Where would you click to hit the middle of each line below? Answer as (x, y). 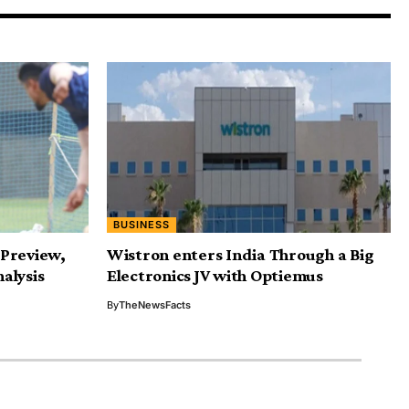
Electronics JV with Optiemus (215, 275)
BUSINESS (142, 224)
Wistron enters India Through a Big (241, 254)
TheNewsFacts (155, 304)
